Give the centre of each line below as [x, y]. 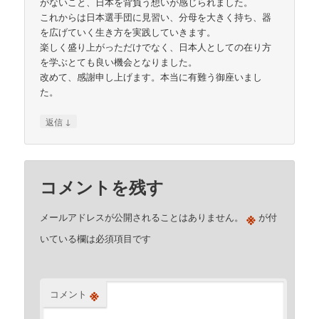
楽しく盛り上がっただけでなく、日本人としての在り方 [156, 47]
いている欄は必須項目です [96, 238]
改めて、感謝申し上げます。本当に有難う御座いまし [151, 77]
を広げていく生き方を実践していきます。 [128, 32]
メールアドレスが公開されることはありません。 [142, 216]
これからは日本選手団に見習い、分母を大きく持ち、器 [156, 17]
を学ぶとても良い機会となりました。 [119, 62]
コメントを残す [102, 186]
